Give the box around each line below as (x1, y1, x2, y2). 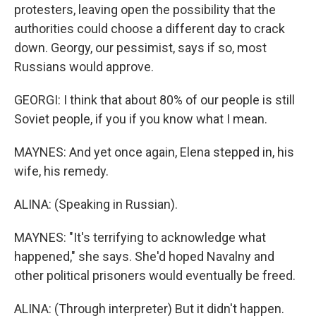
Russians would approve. (14, 59, 154, 74)
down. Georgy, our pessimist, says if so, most (14, 40, 267, 55)
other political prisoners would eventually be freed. (14, 268, 296, 283)
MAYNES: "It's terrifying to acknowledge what (14, 230, 266, 245)
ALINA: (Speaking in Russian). (14, 197, 178, 212)
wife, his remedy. (14, 164, 109, 178)
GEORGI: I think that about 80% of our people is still (14, 92, 295, 107)
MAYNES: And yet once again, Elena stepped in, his (14, 145, 294, 159)
